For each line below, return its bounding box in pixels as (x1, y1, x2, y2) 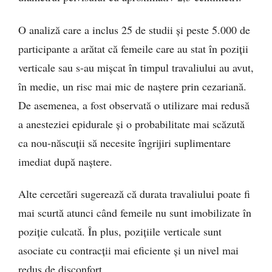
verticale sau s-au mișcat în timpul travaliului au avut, (18, 59, 254, 75)
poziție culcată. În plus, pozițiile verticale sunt (18, 224, 222, 239)
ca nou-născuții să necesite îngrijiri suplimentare (18, 135, 231, 150)
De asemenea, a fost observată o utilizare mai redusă (18, 97, 250, 112)
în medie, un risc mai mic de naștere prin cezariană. (18, 78, 246, 93)
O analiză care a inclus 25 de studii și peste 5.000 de (18, 22, 250, 37)
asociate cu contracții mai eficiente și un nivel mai (18, 243, 239, 258)
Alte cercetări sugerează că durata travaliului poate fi (18, 186, 250, 202)
